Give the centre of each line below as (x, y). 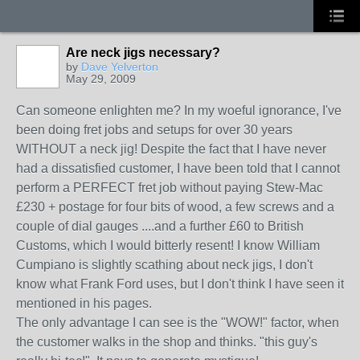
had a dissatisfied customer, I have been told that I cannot (178, 168)
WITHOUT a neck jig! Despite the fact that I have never (171, 149)
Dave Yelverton (120, 67)
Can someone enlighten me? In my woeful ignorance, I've (179, 110)
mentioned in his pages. (84, 303)
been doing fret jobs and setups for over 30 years (154, 130)
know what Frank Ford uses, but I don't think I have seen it (180, 284)
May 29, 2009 (101, 79)
